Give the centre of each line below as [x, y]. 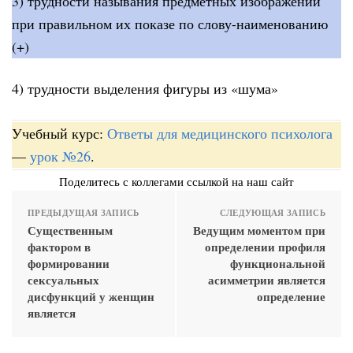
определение [291, 296]
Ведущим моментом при [259, 230]
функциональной [278, 263]
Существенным [70, 230]
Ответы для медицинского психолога [220, 133]
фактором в [59, 246]
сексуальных [63, 279]
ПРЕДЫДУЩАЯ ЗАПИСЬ [84, 212]
